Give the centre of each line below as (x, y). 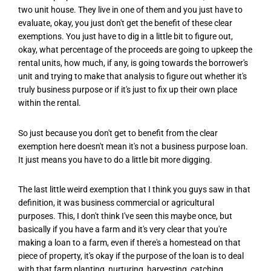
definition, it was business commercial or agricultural (116, 203)
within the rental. (50, 103)
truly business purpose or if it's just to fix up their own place (128, 90)
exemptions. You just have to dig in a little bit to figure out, (126, 37)
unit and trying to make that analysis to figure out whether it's (132, 77)
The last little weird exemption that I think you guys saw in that (134, 190)
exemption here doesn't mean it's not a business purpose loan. (133, 146)
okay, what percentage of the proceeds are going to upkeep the (135, 50)
